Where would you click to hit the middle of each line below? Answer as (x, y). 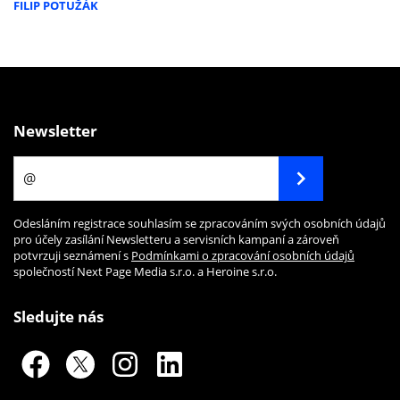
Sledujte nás (58, 317)
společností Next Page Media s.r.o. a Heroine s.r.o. (145, 272)
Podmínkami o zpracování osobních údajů (243, 256)
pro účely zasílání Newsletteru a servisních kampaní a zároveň (176, 240)
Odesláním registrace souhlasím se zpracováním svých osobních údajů (200, 224)
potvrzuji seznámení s (72, 256)
